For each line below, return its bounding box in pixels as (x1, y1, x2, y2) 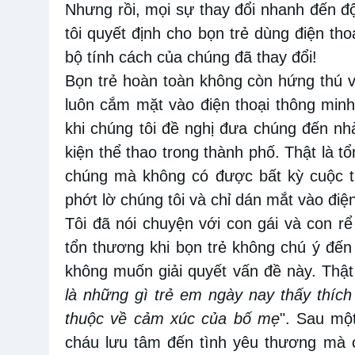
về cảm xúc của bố (104, 310, 251, 328)
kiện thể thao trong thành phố (65, 143, 275, 162)
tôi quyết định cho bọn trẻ (65, 25, 249, 43)
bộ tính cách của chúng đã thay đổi (65, 48, 312, 67)
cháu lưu (65, 334, 128, 352)
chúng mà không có (65, 167, 209, 185)
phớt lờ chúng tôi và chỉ (65, 191, 235, 209)
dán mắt (235, 191, 298, 209)
